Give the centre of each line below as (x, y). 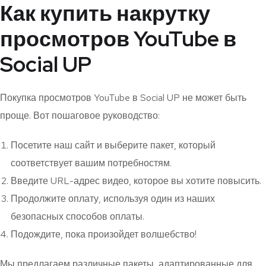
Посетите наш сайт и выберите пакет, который (113, 145)
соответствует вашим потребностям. (91, 163)
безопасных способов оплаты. (77, 217)
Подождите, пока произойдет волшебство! (104, 235)
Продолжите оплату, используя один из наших (113, 199)
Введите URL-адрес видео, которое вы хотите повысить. (136, 181)
